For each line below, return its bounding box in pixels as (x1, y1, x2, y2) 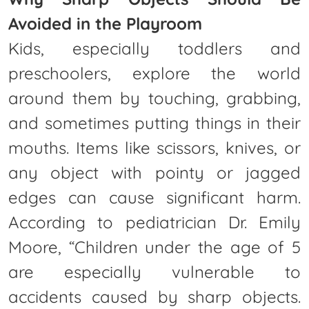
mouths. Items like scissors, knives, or (8, 137, 301, 158)
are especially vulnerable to (8, 261, 301, 282)
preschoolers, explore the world (8, 62, 301, 83)
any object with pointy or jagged (8, 161, 301, 183)
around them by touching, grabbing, (8, 87, 301, 108)
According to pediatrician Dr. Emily (8, 211, 301, 232)
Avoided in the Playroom (8, 12, 202, 34)
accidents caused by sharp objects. (8, 286, 301, 307)
